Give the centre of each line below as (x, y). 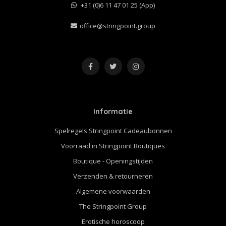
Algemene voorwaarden (113, 191)
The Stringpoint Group (113, 206)
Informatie (113, 111)
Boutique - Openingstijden (113, 161)
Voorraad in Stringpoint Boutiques (113, 146)
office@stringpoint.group (118, 25)
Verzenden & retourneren (113, 176)
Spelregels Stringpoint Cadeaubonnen (113, 130)
